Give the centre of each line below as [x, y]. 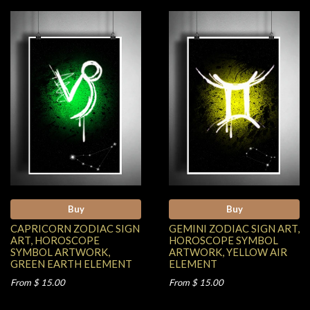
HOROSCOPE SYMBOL [224, 240]
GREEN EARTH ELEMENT [71, 264]
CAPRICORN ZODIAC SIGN [75, 229]
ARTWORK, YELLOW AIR [228, 252]
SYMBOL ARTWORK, [60, 252]
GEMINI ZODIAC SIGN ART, [234, 229]
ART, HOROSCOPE [55, 240]
